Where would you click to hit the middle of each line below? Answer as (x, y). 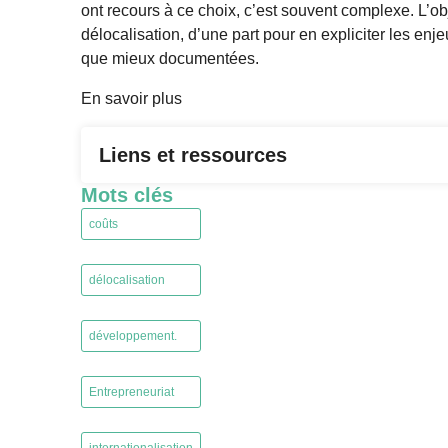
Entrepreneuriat (131, 392)
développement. (132, 336)
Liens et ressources (192, 155)
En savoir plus (131, 99)
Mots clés (126, 195)
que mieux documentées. (169, 59)
